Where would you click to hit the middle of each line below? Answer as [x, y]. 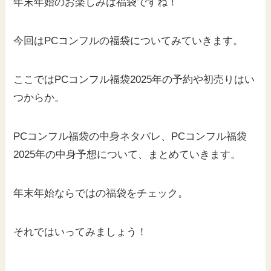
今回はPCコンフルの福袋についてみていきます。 [129, 41]
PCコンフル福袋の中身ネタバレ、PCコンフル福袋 [130, 137]
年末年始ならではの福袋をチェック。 [101, 194]
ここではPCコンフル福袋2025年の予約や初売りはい [134, 80]
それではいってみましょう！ [80, 232]
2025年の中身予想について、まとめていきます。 [127, 155]
